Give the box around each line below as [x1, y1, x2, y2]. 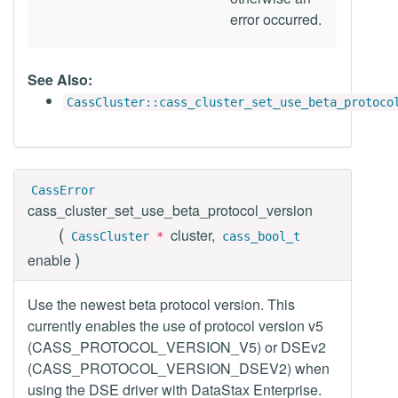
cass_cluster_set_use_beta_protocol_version [28, 200, 313, 220]
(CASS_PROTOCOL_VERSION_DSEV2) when [28, 358, 330, 378]
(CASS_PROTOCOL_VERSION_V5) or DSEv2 [28, 337, 326, 357]
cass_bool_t [222, 229, 300, 243]
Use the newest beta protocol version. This [28, 294, 295, 314]
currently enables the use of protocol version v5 [28, 315, 323, 336]
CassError [31, 183, 95, 197]
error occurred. [230, 9, 322, 29]
